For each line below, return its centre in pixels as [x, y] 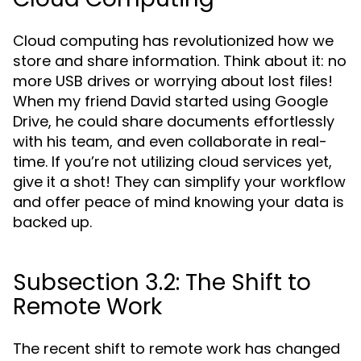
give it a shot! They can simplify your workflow [179, 182]
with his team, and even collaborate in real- [170, 141]
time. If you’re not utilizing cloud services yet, [172, 162]
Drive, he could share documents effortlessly [174, 121]
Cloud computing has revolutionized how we [173, 41]
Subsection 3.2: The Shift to [162, 282]
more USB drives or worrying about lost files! [173, 81]
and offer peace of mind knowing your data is [178, 202]
